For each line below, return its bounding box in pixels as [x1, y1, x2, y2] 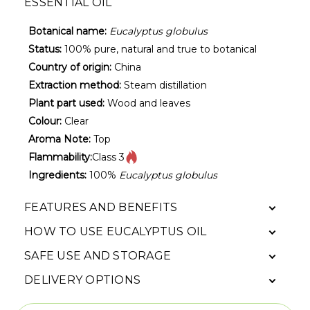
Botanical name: [28, 24, 107, 37]
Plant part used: [28, 96, 104, 109]
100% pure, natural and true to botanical [62, 42, 257, 55]
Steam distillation [121, 78, 207, 91]
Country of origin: [28, 60, 111, 73]
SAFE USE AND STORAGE [24, 248, 171, 262]
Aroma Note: [28, 132, 91, 145]
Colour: [28, 114, 62, 127]
